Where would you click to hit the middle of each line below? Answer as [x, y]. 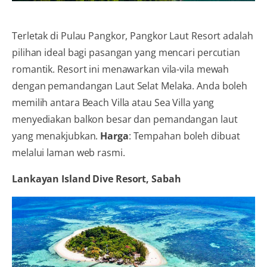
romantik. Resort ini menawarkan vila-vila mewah [121, 69]
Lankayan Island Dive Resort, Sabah [97, 178]
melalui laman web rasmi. [69, 152]
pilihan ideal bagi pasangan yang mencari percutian [126, 52]
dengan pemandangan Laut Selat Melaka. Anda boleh [130, 86]
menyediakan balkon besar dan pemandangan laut [125, 119]
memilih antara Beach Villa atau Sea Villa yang [113, 102]
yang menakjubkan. [56, 136]
